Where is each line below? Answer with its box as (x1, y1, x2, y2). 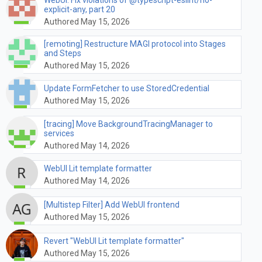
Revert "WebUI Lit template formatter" (44, 236, 184, 246)
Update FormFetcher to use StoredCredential (44, 84, 209, 94)
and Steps (44, 48, 81, 58)
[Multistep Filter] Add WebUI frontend (44, 200, 180, 210)
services (44, 128, 74, 138)
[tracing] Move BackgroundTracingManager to (44, 119, 213, 129)
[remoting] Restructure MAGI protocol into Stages (44, 39, 226, 49)
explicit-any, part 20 (44, 4, 115, 14)
